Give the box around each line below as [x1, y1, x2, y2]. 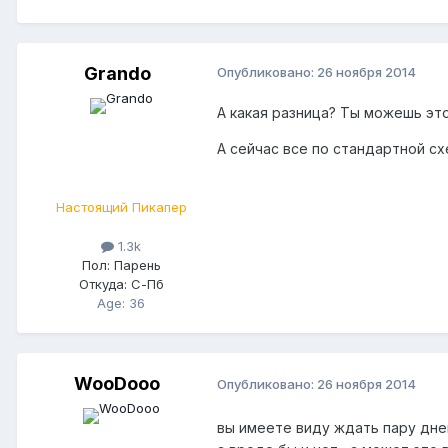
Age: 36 [97, 294, 145, 311]
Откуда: [78, 275, 127, 292]
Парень [109, 256, 161, 273]
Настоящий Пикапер [55, 198, 187, 215]
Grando [83, 62, 151, 84]
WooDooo [74, 372, 160, 394]
